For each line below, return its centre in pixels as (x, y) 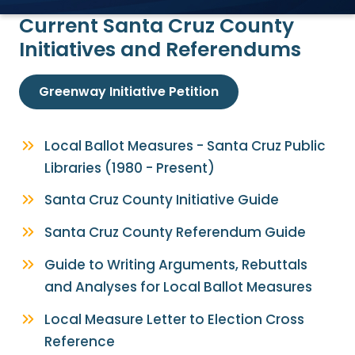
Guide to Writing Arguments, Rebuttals (176, 264)
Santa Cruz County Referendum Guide (175, 233)
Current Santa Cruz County (157, 26)
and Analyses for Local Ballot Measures (178, 286)
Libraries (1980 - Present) (130, 168)
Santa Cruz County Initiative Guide (162, 200)
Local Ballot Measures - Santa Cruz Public (185, 145)
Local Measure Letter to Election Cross (174, 319)
